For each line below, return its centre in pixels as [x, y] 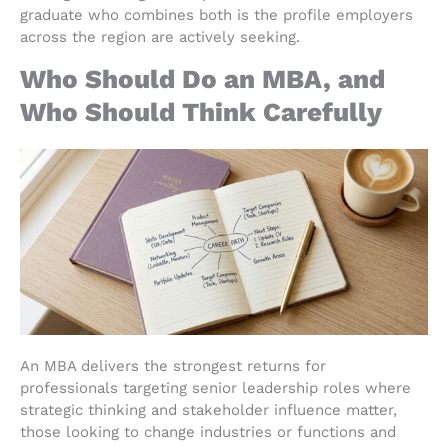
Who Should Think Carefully [201, 111]
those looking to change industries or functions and [208, 432]
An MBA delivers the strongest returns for [173, 366]
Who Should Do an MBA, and [202, 78]
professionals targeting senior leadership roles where [215, 388]
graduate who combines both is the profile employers [216, 14]
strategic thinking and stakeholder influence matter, [208, 410]
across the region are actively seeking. [160, 36]
